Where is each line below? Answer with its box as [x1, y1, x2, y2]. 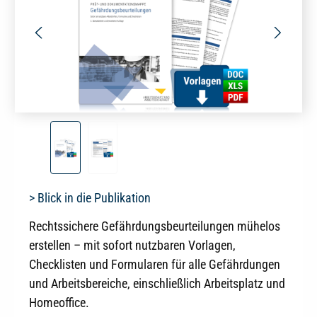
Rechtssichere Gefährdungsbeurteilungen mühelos [29, 219, 280, 234]
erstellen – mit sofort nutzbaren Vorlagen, [29, 238, 236, 253]
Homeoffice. [29, 295, 89, 311]
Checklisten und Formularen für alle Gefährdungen [29, 257, 280, 272]
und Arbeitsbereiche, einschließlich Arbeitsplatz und [29, 276, 285, 292]
